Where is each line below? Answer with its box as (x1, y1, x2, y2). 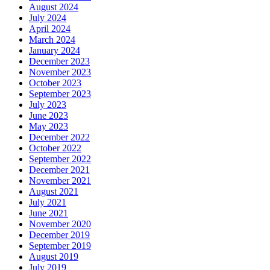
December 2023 (29, 55, 90, 66)
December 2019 (29, 229, 90, 240)
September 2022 (29, 153, 91, 164)
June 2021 (29, 207, 68, 218)
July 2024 (29, 12, 66, 23)
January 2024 (29, 45, 80, 55)
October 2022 (29, 142, 81, 153)
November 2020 (29, 218, 91, 229)
